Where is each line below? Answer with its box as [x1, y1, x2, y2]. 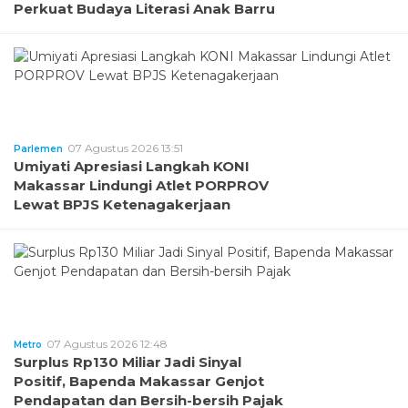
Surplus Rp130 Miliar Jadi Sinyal [14, 352, 241, 371]
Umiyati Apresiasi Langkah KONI [14, 157, 250, 175]
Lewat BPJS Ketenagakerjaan [14, 195, 230, 213]
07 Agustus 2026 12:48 [46, 336, 168, 351]
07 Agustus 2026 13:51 [67, 140, 183, 155]
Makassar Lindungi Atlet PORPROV [14, 176, 269, 194]
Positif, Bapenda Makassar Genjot [14, 372, 264, 390]
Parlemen [14, 142, 63, 155]
